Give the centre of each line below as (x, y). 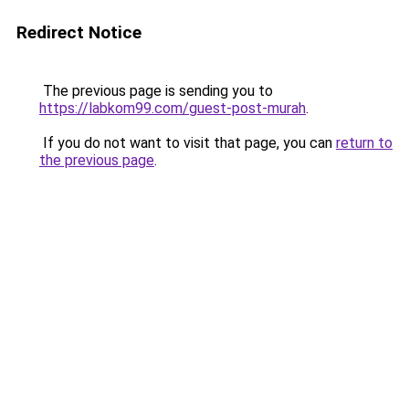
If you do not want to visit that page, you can (188, 143)
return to (364, 143)
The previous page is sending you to (156, 91)
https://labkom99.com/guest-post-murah (173, 108)
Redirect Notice (79, 32)
